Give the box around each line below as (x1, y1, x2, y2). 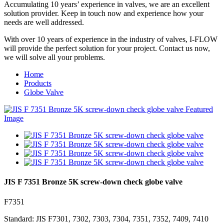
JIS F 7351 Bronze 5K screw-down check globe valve (4, 177, 182, 186)
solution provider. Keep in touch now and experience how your (4, 9, 203, 17)
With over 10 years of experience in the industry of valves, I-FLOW (4, 35, 217, 43)
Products (24, 79, 51, 87)
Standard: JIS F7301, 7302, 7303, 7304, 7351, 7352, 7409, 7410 (4, 214, 208, 223)
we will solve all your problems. (4, 53, 105, 61)
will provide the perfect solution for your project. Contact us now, (4, 44, 210, 52)
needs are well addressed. (4, 18, 84, 26)
